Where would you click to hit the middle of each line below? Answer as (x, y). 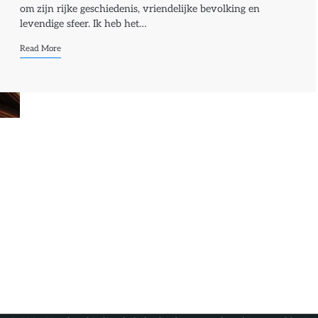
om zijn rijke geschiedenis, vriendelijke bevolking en (140, 9)
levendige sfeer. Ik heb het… (83, 23)
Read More (41, 48)
